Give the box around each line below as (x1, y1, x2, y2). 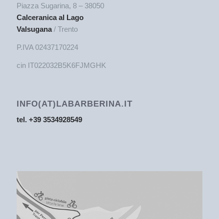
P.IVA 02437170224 (16, 43, 78, 52)
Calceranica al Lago (16, 13, 84, 22)
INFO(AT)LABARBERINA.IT (16, 99, 132, 108)
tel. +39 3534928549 (16, 115, 82, 124)
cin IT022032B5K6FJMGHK (16, 61, 106, 69)
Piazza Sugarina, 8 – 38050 (16, 1, 104, 10)
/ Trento (51, 25, 78, 34)
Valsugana (16, 25, 52, 34)
